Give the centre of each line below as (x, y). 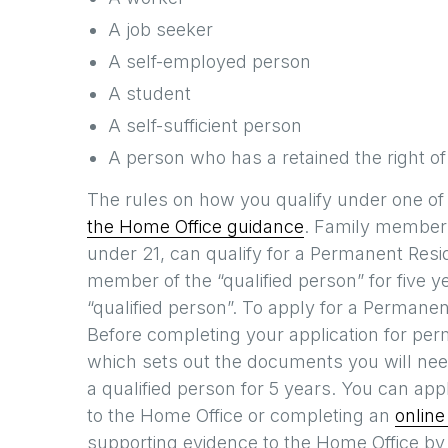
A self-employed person (209, 61)
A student (149, 93)
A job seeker (160, 29)
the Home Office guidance (195, 226)
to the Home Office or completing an (241, 415)
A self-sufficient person (205, 125)
